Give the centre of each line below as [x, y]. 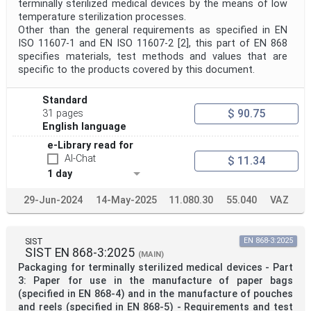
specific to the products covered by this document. [136, 70]
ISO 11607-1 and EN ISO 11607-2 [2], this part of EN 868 [153, 44]
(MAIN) [151, 255]
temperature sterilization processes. [102, 17]
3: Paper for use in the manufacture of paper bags [155, 281]
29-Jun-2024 [53, 201]
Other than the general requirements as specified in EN [153, 31]
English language [85, 127]
